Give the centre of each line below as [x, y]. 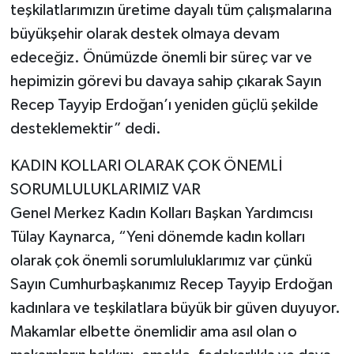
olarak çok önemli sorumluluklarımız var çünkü [161, 261]
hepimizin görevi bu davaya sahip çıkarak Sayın [166, 82]
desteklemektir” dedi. [85, 129]
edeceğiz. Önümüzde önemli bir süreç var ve [161, 58]
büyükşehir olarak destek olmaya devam [145, 34]
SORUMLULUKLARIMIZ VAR [105, 190]
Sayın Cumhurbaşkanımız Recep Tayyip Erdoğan [171, 285]
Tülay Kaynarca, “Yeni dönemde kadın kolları [157, 237]
